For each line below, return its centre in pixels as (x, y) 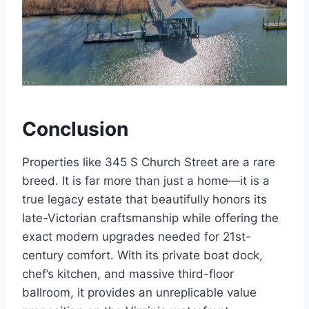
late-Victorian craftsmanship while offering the (150, 218)
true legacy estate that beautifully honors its (144, 200)
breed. (40, 181)
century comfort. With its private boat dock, (142, 256)
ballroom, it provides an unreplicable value (139, 293)
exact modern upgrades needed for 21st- (137, 237)
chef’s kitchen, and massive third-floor (128, 274)
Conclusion (75, 129)
